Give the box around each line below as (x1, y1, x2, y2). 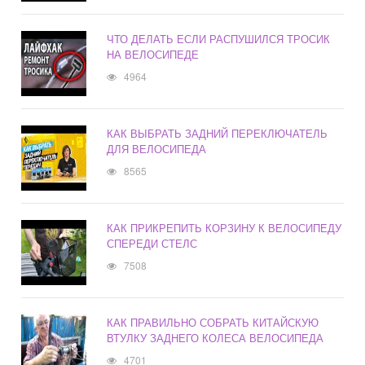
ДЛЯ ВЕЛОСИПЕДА (107, 141, 207, 157)
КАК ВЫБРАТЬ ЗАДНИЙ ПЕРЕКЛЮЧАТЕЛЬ (107, 125, 328, 142)
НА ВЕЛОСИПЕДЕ (107, 46, 200, 63)
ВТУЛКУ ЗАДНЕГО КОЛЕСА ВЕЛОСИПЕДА (107, 330, 324, 346)
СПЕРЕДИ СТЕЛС (107, 235, 198, 252)
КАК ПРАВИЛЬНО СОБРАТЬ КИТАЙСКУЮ (107, 314, 319, 331)
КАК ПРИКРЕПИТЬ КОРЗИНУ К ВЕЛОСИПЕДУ (107, 220, 342, 236)
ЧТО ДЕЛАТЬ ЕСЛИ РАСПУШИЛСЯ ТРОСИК (107, 31, 331, 47)
